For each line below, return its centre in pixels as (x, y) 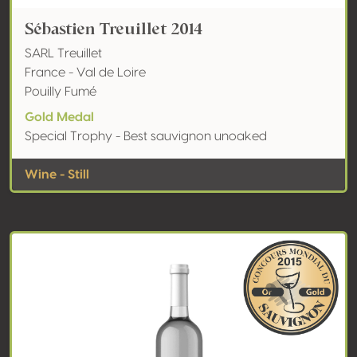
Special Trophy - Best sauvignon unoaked (146, 136)
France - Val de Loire (85, 73)
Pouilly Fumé (61, 92)
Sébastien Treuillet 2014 (114, 29)
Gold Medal (59, 117)
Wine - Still (57, 175)
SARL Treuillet (63, 53)
